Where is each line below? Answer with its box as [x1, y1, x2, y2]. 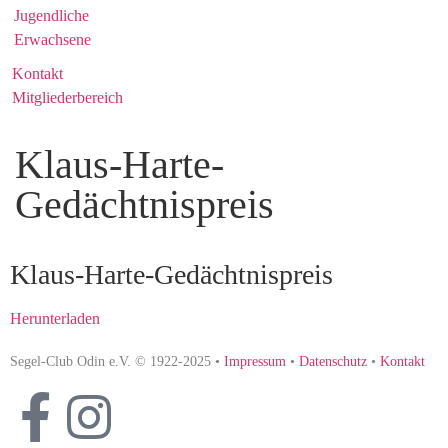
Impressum [220, 353, 286, 369]
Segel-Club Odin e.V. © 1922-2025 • [10, 353, 220, 369]
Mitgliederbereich [12, 88, 123, 106]
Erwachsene [14, 30, 91, 48]
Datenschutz [299, 353, 367, 369]
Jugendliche [14, 6, 89, 24]
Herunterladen [10, 309, 100, 327]
